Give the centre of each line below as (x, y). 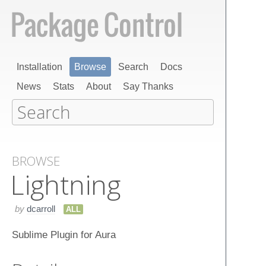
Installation (39, 67)
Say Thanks (148, 86)
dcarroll (41, 208)
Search (133, 67)
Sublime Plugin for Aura (64, 234)
